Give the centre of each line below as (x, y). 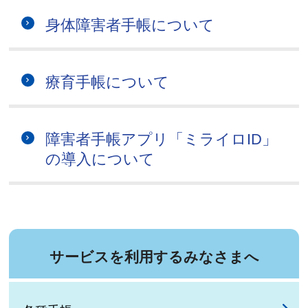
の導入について (100, 159)
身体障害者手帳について (130, 25)
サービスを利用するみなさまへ (154, 256)
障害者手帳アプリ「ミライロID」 (162, 140)
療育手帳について (108, 82)
